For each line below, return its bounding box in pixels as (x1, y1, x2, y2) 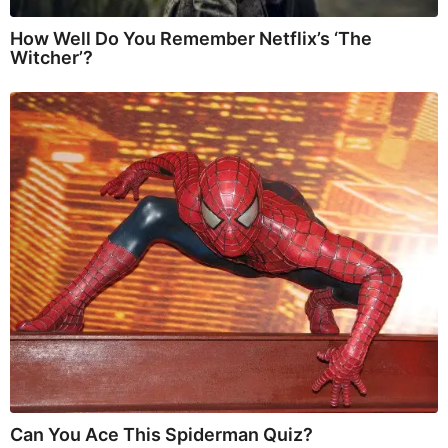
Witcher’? (10, 47, 93, 69)
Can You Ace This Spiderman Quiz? (10, 423, 313, 445)
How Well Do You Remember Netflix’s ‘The (10, 28, 372, 50)
